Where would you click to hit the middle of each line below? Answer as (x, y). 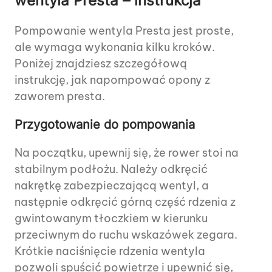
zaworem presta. (60, 97)
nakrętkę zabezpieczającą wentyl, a (112, 186)
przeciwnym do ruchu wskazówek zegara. (126, 235)
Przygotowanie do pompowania (105, 125)
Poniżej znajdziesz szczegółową (101, 64)
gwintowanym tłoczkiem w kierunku (111, 219)
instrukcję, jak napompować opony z (112, 80)
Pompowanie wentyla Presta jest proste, (124, 31)
